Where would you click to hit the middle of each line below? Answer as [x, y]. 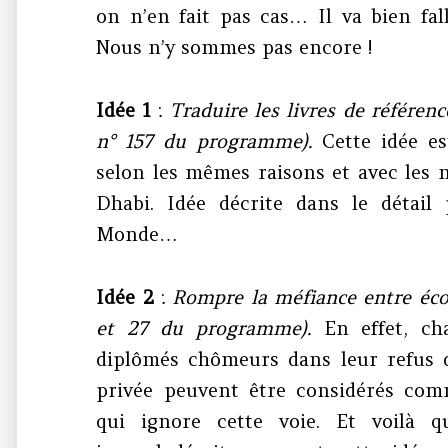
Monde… [137, 234]
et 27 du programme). [204, 328]
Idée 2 [125, 297]
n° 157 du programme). [204, 141]
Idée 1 [123, 110]
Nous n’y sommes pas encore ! [234, 47]
